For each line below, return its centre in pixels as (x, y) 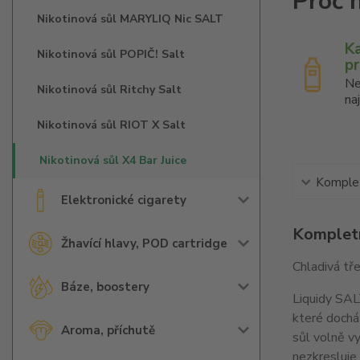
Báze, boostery (105, 287)
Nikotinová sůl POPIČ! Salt (111, 54)
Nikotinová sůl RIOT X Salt (111, 125)
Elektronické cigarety (124, 200)
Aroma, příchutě (108, 330)
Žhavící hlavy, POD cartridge (144, 243)
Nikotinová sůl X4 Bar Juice (113, 160)
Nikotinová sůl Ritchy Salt (109, 90)
